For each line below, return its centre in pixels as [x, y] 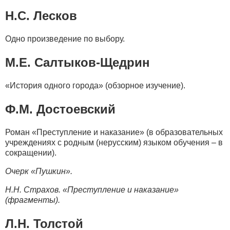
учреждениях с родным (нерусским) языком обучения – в [114, 142]
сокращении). [31, 153]
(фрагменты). [33, 200]
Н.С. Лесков [41, 16]
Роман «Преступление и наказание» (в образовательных [114, 132]
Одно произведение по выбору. [65, 39]
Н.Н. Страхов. [34, 190]
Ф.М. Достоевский [60, 109]
